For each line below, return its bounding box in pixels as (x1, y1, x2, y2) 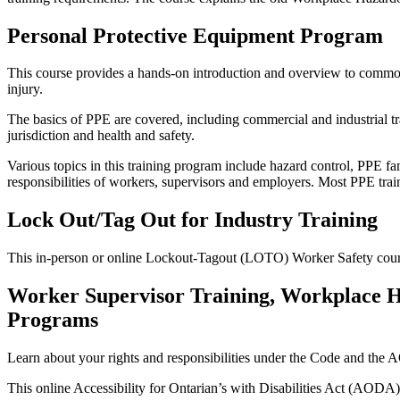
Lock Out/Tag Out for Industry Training (7, 208, 378, 232)
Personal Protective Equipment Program (7, 23, 383, 47)
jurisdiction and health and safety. (7, 128, 195, 144)
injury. (7, 81, 43, 97)
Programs (7, 308, 98, 332)
